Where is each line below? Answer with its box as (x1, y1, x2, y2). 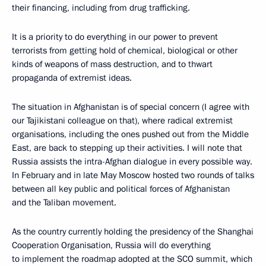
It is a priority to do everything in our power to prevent (12, 31, 218, 43)
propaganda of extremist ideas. (12, 72, 132, 84)
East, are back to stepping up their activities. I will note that (12, 142, 242, 154)
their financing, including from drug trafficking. (12, 2, 190, 14)
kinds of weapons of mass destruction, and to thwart (12, 58, 213, 70)
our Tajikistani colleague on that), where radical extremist (12, 115, 233, 126)
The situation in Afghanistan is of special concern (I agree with (12, 101, 249, 113)
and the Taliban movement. (12, 197, 116, 208)
